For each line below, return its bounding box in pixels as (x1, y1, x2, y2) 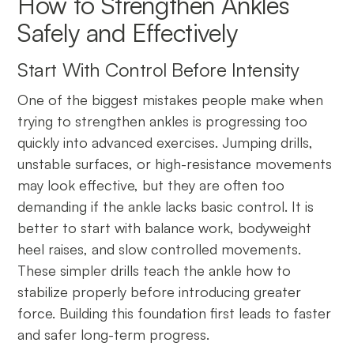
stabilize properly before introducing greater (17, 282, 302, 300)
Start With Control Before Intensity (17, 57, 309, 81)
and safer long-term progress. (17, 325, 218, 343)
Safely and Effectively (17, 16, 251, 48)
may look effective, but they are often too (17, 175, 285, 194)
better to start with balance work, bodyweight (17, 218, 312, 236)
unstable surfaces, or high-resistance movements (17, 154, 333, 172)
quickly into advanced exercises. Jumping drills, (17, 133, 314, 151)
